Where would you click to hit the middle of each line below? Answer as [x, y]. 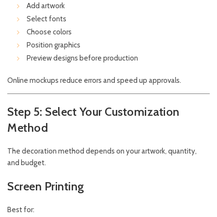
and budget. [27, 163]
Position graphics [54, 45]
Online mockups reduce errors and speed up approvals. [94, 81]
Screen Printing [46, 186]
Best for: [21, 210]
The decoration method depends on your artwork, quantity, [102, 151]
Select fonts [46, 19]
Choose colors [49, 32]
